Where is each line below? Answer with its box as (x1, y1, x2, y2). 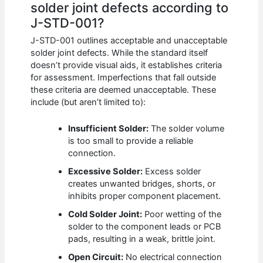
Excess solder (143, 166, 201, 177)
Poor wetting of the (142, 208, 222, 220)
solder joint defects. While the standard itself (31, 48, 208, 59)
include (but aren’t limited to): (31, 97, 146, 108)
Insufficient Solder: (68, 123, 149, 134)
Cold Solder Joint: (68, 208, 143, 220)
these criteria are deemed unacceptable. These (31, 85, 217, 96)
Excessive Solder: (68, 166, 143, 177)
